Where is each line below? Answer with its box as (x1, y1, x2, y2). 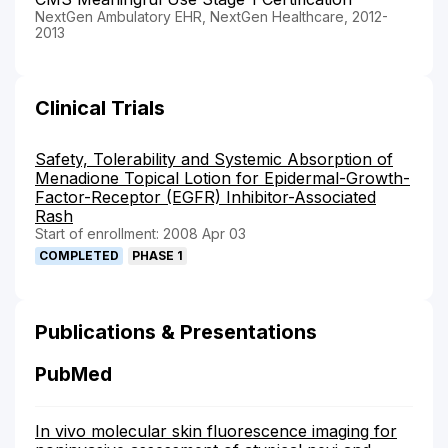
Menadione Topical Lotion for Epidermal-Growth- (35, 167, 410, 188)
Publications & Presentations (35, 319, 317, 344)
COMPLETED (39, 247, 119, 263)
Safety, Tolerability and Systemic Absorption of (35, 148, 393, 169)
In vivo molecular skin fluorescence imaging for (35, 420, 397, 441)
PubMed (35, 362, 112, 386)
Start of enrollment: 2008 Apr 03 (35, 224, 246, 242)
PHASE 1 (132, 247, 183, 263)
